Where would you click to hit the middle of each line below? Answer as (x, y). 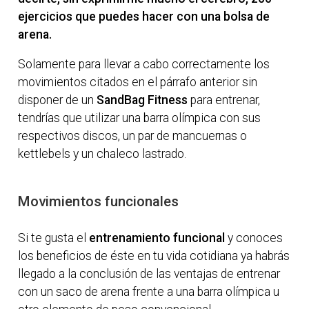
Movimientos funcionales (99, 202)
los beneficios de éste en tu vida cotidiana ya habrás (154, 256)
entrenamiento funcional (157, 238)
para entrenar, (224, 100)
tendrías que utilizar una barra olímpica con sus (140, 118)
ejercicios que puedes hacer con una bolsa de (144, 16)
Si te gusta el (54, 238)
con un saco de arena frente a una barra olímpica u (149, 291)
